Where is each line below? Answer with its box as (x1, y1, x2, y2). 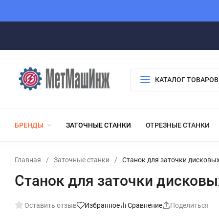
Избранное (85, 201, 120, 209)
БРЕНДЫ (15, 121, 44, 129)
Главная (15, 156, 41, 164)
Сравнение (128, 201, 162, 209)
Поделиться (170, 201, 209, 209)
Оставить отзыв (24, 201, 77, 209)
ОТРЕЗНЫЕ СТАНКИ (146, 121, 210, 129)
